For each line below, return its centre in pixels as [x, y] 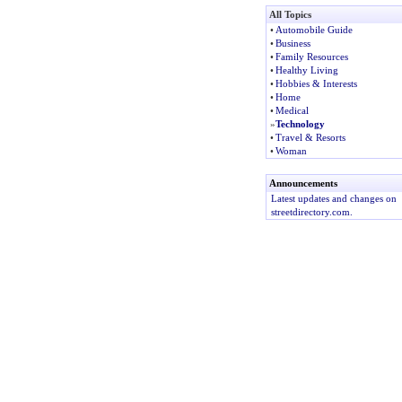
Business [293, 43]
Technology [300, 124]
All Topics [290, 14]
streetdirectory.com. [311, 212]
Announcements [303, 183]
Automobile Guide [314, 30]
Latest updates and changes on [333, 198]
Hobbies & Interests [316, 83]
